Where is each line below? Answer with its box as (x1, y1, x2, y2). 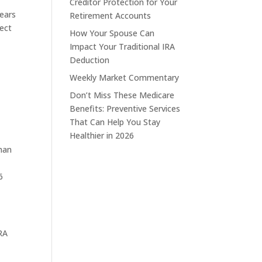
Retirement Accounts (70, 9, 151, 21)
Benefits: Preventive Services (70, 102, 181, 114)
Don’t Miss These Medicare (70, 89, 175, 101)
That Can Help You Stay (70, 116, 161, 127)
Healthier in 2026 (70, 129, 135, 141)
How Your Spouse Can (70, 27, 155, 39)
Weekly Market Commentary (70, 71, 180, 83)
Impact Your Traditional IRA (70, 40, 175, 52)
